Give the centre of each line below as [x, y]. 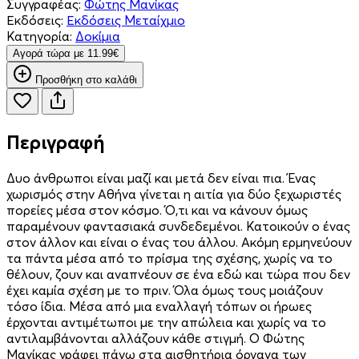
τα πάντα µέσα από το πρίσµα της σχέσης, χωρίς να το [169, 258]
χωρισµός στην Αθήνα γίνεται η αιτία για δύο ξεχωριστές [174, 194]
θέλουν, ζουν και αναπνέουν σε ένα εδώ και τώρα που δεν [178, 274]
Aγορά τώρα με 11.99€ [66, 53]
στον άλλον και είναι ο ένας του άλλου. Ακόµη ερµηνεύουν [179, 242]
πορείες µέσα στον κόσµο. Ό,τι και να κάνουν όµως [157, 210]
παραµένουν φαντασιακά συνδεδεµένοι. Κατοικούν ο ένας [178, 226]
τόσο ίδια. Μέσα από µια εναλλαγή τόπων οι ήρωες [159, 306]
